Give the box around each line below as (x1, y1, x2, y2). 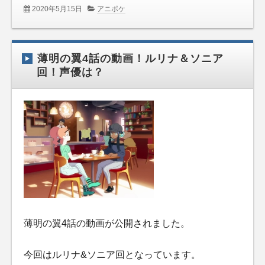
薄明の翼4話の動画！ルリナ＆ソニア (37, 52, 224, 64)
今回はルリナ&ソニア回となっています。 (24, 250, 201, 260)
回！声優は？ (37, 66, 104, 78)
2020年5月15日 (32, 4, 82, 13)
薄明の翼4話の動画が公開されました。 (24, 218, 190, 228)
